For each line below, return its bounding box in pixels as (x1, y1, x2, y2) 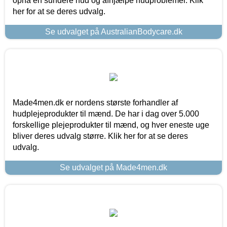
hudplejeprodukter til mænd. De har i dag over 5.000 (13, 109, 199, 118)
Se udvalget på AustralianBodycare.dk (45, 27, 182, 36)
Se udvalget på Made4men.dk (60, 163, 167, 172)
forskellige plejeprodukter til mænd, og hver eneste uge (13, 120, 209, 129)
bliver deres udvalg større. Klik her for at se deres (13, 131, 188, 140)
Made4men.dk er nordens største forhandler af (13, 98, 178, 107)
